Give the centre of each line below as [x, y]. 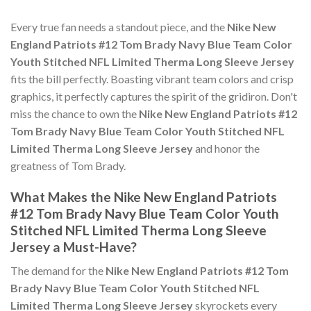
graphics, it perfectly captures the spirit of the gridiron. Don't [154, 96]
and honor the [226, 149]
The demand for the [58, 271]
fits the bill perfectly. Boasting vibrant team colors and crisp [152, 79]
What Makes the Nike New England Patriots [144, 196]
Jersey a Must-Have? [74, 246]
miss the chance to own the [75, 114]
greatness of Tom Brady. [68, 166]
